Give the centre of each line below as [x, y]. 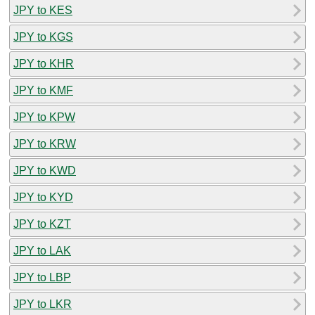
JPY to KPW [44, 117]
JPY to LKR [43, 304]
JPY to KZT [42, 224]
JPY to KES [43, 10]
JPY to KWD [45, 170]
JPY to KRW [45, 143]
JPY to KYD [43, 197]
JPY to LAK [42, 250]
